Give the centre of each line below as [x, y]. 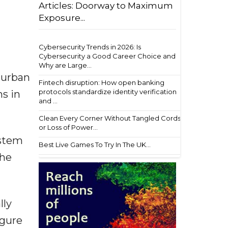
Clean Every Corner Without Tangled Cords [110, 118]
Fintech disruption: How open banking [102, 82]
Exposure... [62, 18]
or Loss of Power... [68, 127]
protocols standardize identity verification [108, 92]
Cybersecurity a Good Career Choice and [107, 56]
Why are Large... [65, 65]
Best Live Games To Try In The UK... [95, 145]
